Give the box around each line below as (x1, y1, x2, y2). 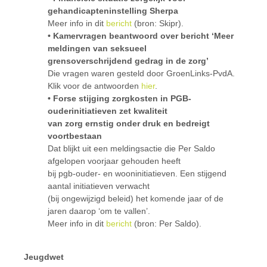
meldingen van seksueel (48, 44, 147, 53)
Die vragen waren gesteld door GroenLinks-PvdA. (48, 69, 235, 78)
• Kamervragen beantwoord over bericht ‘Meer (48, 31, 234, 41)
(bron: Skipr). (132, 18, 184, 28)
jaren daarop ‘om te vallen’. (48, 206, 150, 216)
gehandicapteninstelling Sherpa (48, 6, 178, 15)
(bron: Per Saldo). (132, 219, 201, 228)
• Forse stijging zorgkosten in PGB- (48, 94, 191, 103)
